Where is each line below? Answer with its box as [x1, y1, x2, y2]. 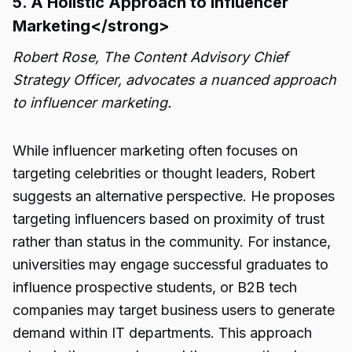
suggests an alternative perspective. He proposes [13, 188, 335, 204]
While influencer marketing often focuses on [13, 142, 298, 159]
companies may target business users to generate [13, 302, 335, 318]
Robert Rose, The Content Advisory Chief [13, 49, 288, 65]
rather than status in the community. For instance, [13, 233, 331, 250]
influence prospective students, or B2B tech [13, 279, 297, 295]
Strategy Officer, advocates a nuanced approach [13, 71, 336, 88]
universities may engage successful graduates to [13, 256, 328, 273]
